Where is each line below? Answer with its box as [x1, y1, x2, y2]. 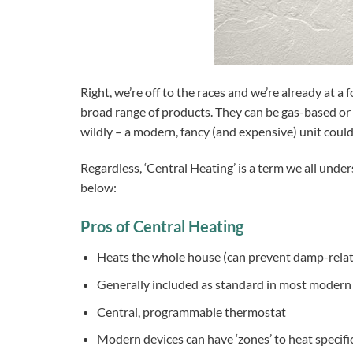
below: [80, 180, 117, 195]
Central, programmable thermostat [97, 303, 286, 319]
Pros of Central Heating [80, 217, 243, 236]
